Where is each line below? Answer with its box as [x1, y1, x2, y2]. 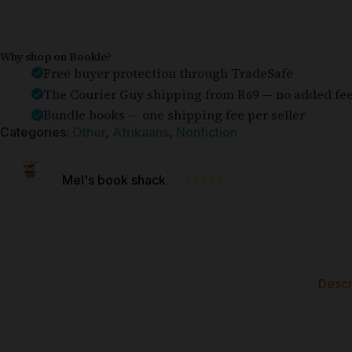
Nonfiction [176, 124, 237, 141]
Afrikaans [112, 124, 169, 141]
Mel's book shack [62, 172, 166, 189]
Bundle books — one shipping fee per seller [43, 106, 305, 124]
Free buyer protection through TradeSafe [43, 64, 293, 82]
